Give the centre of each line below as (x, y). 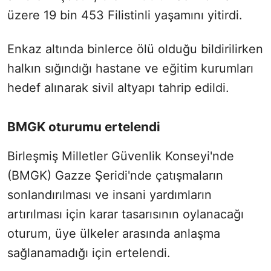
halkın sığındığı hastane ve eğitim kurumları (130, 68)
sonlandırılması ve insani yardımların (109, 194)
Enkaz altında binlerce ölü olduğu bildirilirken (135, 49)
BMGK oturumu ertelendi (84, 126)
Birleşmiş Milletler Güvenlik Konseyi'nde (121, 156)
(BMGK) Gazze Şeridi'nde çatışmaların (115, 175)
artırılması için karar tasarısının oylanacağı (126, 214)
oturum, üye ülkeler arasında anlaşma (114, 233)
